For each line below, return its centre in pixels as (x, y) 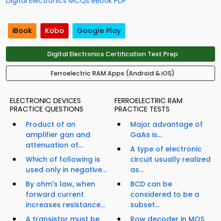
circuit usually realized (170, 160)
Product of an (51, 125)
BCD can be (151, 184)
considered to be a (165, 195)
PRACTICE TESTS (142, 109)
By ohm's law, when (60, 184)
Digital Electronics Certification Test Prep (112, 54)
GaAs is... (146, 135)
